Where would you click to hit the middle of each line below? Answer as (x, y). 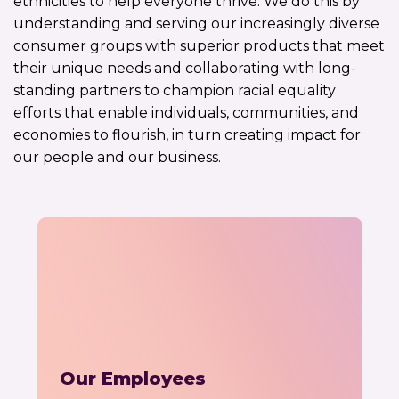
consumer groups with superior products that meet (199, 45)
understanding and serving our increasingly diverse (196, 23)
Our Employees (132, 378)
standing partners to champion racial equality (175, 90)
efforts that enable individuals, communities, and (186, 112)
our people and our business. (117, 157)
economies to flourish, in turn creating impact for (187, 134)
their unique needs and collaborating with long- (185, 68)
